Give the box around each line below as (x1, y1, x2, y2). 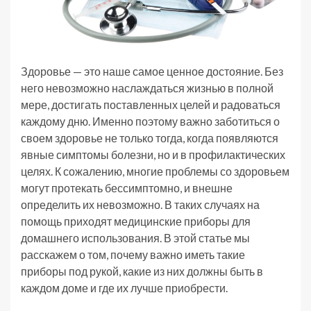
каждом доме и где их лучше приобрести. (21, 280, 228, 294)
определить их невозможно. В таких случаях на (21, 197, 260, 211)
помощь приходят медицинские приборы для (21, 214, 251, 228)
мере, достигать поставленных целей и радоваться (21, 97, 280, 111)
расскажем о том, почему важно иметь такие (21, 247, 245, 261)
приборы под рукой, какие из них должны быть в (21, 264, 263, 278)
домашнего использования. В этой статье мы (21, 230, 250, 244)
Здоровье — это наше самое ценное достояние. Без (21, 64, 283, 78)
